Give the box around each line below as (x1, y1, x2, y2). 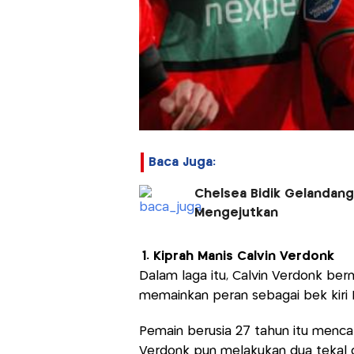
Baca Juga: (148, 156, 216, 168)
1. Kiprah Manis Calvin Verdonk (141, 250, 334, 262)
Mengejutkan (194, 206, 278, 219)
